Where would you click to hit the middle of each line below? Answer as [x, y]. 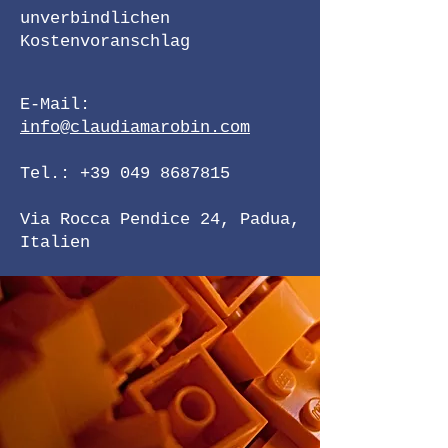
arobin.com [200, 127]
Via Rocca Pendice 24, [130, 219]
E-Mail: [55, 104]
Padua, [270, 219]
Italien [55, 242]
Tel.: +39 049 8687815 [125, 173]
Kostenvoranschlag [105, 41]
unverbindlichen [95, 18]
